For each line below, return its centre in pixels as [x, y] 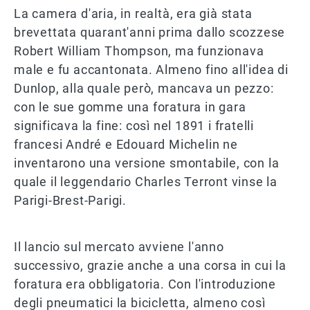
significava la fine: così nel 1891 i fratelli [134, 126]
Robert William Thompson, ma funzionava [139, 51]
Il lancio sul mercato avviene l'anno [119, 247]
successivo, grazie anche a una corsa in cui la [150, 266]
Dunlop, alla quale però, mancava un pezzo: [144, 89]
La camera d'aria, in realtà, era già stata [133, 14]
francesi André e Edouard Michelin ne [126, 145]
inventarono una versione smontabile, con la [147, 163]
